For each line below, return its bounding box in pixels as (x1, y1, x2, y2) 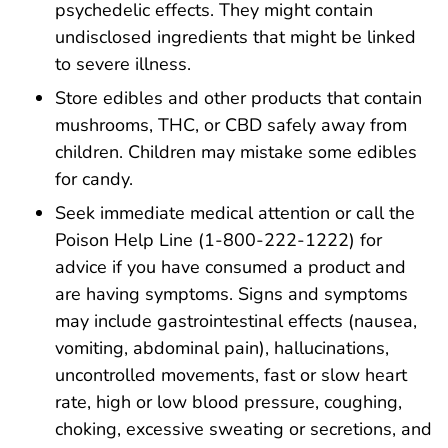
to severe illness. (55, 52, 191, 77)
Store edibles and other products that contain (55, 86, 422, 111)
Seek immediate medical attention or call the (55, 201, 415, 226)
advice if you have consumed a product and (55, 255, 406, 280)
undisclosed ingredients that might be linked (55, 25, 416, 50)
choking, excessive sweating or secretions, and (55, 417, 432, 442)
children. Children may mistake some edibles (55, 140, 417, 165)
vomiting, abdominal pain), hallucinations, (55, 336, 389, 361)
